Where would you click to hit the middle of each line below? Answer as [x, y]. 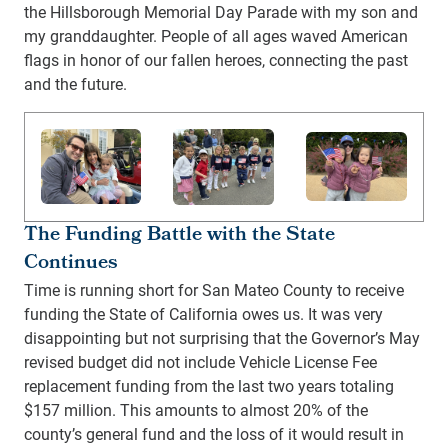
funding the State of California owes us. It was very [203, 313]
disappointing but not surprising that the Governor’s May [222, 337]
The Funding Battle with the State [179, 236]
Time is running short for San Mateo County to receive [214, 289]
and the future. [75, 83]
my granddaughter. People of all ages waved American [216, 35]
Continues [71, 264]
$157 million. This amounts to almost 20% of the [196, 409]
